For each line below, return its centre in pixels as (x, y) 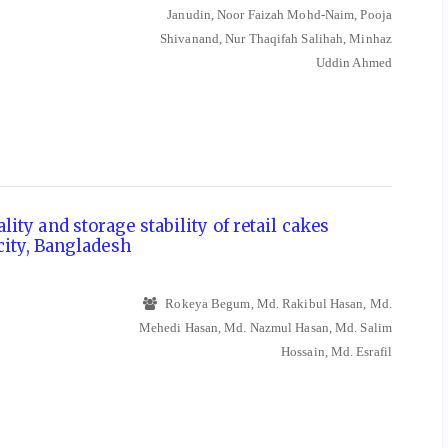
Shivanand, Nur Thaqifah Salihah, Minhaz (276, 39)
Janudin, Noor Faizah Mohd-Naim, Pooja (279, 15)
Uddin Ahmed (353, 63)
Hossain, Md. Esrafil (336, 351)
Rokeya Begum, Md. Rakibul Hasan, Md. (277, 303)
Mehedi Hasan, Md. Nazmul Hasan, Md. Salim (265, 327)
